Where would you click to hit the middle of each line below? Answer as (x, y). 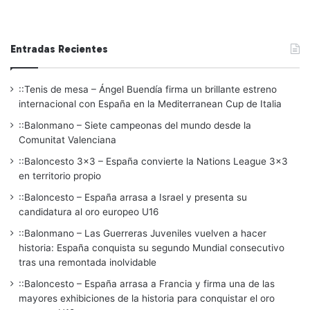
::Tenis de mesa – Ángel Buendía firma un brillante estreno (148, 89)
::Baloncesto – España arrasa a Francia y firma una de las (147, 283)
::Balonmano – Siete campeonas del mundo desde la (135, 125)
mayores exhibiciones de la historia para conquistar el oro (147, 298)
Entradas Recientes (59, 49)
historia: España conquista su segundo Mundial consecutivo (152, 247)
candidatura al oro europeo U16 (89, 211)
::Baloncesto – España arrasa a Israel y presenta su (133, 197)
